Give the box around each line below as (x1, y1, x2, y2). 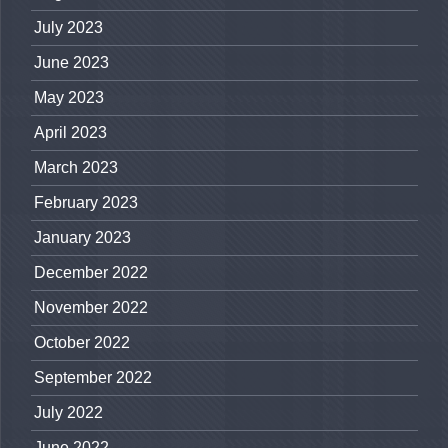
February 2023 (34, 194, 138, 212)
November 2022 (34, 299, 148, 317)
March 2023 (34, 159, 118, 177)
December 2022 (34, 264, 148, 282)
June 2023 (34, 54, 109, 72)
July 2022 (34, 404, 103, 422)
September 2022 (34, 369, 152, 387)
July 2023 (34, 19, 103, 37)
